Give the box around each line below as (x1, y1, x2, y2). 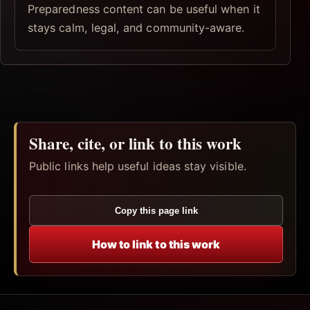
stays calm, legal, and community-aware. (28, 20, 245, 35)
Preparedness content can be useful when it (28, 1, 260, 16)
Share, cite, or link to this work (29, 131, 241, 155)
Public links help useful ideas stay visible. (29, 158, 246, 173)
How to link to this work (91, 237, 221, 251)
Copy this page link (114, 205, 198, 216)
